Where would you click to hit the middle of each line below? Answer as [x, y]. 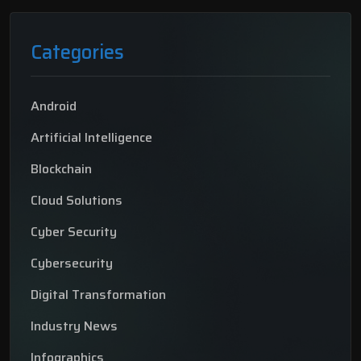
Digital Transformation [98, 295]
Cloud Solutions [77, 201]
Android [54, 106]
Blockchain [61, 169]
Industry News [74, 326]
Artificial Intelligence [91, 138]
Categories [77, 53]
